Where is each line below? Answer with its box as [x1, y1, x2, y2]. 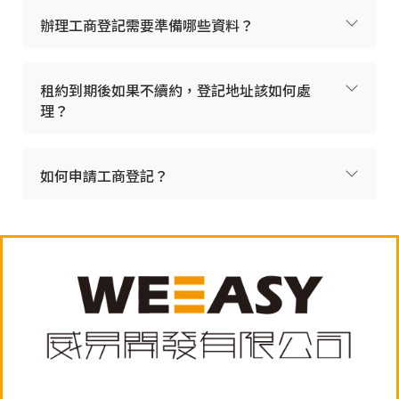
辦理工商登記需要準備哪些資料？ [40, 13, 254, 36]
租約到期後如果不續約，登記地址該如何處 [40, 78, 311, 101]
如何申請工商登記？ [40, 164, 168, 186]
